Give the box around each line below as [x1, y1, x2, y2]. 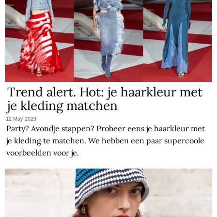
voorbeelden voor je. [6, 148, 79, 158]
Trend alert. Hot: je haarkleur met [7, 83, 203, 100]
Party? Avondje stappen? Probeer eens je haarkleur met [6, 124, 205, 134]
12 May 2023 [6, 116, 37, 122]
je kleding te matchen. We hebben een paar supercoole [6, 136, 205, 146]
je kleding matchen [7, 97, 118, 113]
